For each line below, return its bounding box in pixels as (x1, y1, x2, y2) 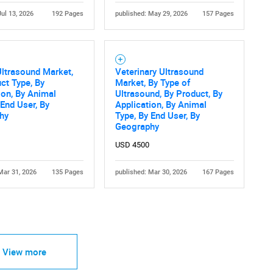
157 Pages (202, 10, 234, 18)
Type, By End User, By (115, 109, 200, 122)
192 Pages (51, 10, 83, 18)
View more (2, 245, 46, 258)
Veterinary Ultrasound (115, 65, 204, 78)
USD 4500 (115, 140, 149, 149)
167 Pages (202, 168, 234, 177)
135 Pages (51, 168, 83, 177)
